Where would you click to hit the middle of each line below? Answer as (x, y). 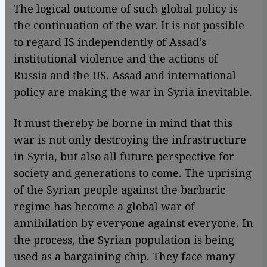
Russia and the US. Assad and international (125, 75)
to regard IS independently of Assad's (110, 42)
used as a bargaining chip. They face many (124, 257)
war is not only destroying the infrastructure (130, 140)
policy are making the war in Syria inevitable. (133, 92)
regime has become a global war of (104, 207)
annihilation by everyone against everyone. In (133, 223)
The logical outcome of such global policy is (126, 9)
